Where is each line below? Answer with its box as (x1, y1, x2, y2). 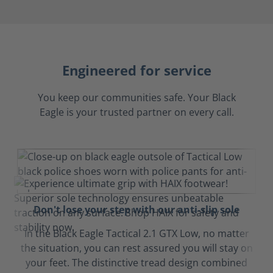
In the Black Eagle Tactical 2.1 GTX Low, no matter (24, 227, 249, 240)
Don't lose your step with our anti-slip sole (34, 203, 239, 216)
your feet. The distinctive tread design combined (26, 256, 247, 269)
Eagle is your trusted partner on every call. (39, 105, 234, 119)
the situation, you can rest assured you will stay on (20, 241, 253, 255)
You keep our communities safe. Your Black (37, 91, 236, 104)
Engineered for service (62, 62, 211, 79)
